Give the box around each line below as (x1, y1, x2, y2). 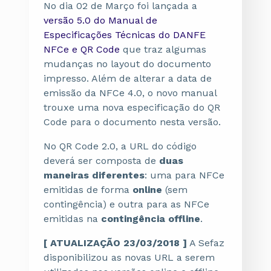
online (132, 184, 165, 195)
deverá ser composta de (44, 155, 159, 166)
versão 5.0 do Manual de (44, 15, 157, 26)
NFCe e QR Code (44, 44, 120, 55)
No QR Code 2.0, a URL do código (44, 140, 197, 152)
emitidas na (44, 213, 101, 224)
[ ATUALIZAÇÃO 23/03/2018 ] (44, 237, 187, 249)
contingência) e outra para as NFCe (44, 198, 209, 210)
